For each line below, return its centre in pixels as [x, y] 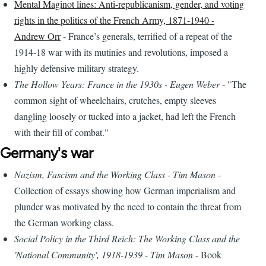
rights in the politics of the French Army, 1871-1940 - [114, 20]
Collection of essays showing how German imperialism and [125, 191]
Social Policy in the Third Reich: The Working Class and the [127, 239]
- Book [207, 255]
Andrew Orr [37, 36]
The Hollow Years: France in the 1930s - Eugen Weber [117, 84]
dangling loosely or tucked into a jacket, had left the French [125, 116]
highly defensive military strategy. [77, 68]
